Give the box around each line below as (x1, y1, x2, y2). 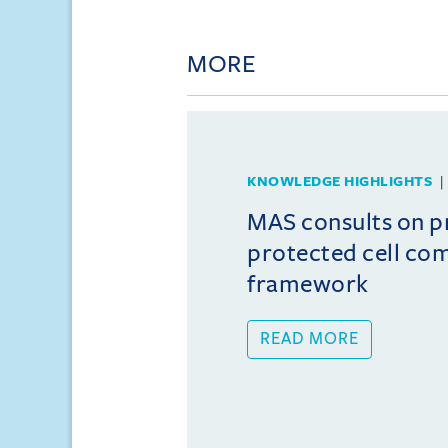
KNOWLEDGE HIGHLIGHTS (247, 173, 432, 189)
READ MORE (260, 329, 359, 348)
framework (247, 270, 369, 297)
